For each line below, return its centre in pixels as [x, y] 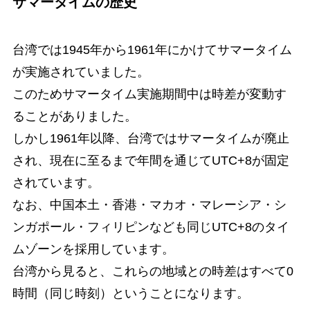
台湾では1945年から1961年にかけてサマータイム [152, 50]
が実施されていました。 [81, 72]
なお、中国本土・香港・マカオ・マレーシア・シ [149, 205]
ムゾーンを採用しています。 [93, 249]
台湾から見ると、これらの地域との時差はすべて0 [153, 272]
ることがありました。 [74, 117]
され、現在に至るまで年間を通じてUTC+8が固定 [151, 161]
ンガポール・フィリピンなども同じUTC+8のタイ [151, 227]
